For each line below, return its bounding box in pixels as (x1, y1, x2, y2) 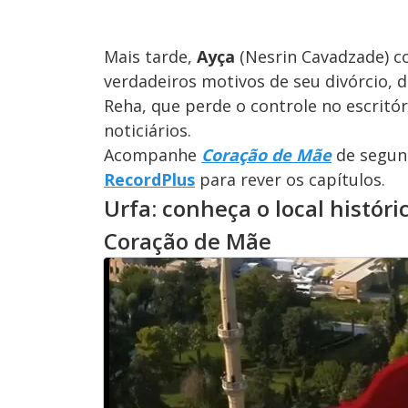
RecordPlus (104, 168, 195, 190)
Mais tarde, (104, 45, 197, 67)
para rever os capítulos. (195, 168, 385, 190)
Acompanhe (104, 143, 201, 166)
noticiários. (104, 118, 191, 141)
